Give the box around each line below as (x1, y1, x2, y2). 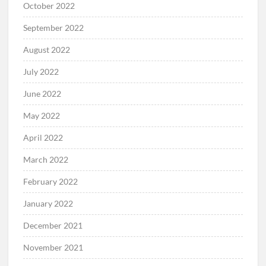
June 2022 (23, 88, 62, 99)
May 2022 (23, 110, 61, 121)
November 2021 (23, 242, 84, 252)
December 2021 (23, 220, 83, 230)
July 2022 (23, 66, 59, 77)
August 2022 (23, 44, 71, 55)
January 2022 (23, 198, 74, 208)
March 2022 (23, 154, 69, 164)
